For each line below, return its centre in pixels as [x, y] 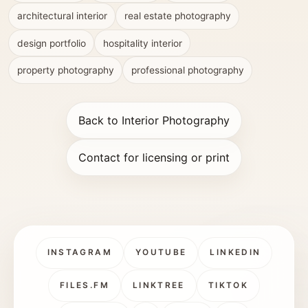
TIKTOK [228, 285]
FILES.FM [84, 285]
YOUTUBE [161, 253]
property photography [65, 70]
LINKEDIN [235, 253]
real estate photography [177, 16]
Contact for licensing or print [154, 158]
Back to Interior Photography [154, 120]
